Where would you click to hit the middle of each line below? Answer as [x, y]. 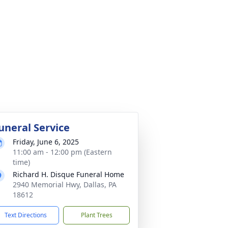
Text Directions [26, 215]
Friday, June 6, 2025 [46, 142]
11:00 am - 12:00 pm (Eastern [62, 152]
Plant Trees [96, 215]
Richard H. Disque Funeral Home [68, 174]
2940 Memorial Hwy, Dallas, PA [65, 184]
